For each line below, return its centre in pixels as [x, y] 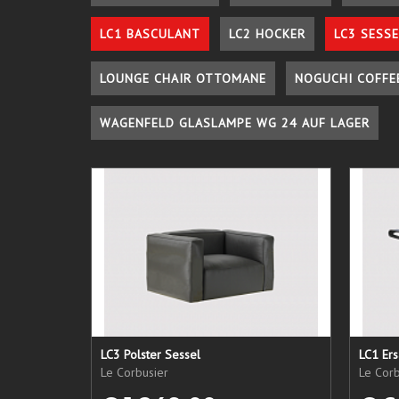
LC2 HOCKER [267, 34]
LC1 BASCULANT [150, 34]
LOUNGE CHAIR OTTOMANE [183, 79]
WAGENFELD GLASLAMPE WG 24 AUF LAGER [235, 123]
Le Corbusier [134, 373]
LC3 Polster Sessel [151, 355]
